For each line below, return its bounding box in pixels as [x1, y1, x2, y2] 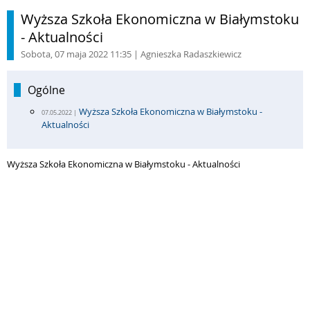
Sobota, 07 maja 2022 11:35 [21, 48, 131, 60]
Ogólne [28, 82, 65, 98]
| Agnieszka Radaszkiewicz [131, 48, 241, 60]
